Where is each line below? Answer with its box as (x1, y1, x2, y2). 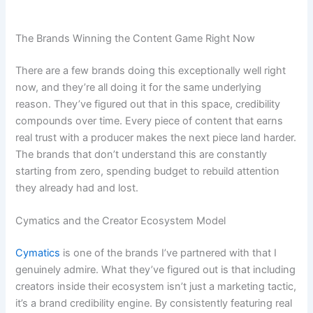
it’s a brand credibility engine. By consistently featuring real (15, 297, 293, 310)
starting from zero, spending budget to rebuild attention (15, 164, 280, 177)
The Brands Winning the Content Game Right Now (15, 32, 256, 45)
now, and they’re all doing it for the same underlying (15, 80, 262, 94)
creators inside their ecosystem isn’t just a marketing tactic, (15, 280, 297, 293)
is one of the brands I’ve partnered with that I (60, 247, 277, 260)
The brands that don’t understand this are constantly (15, 147, 268, 161)
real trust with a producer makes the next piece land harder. (15, 131, 297, 144)
